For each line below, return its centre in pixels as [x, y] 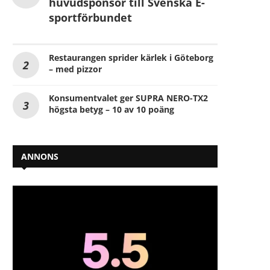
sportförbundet [90, 17]
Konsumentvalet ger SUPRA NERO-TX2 [128, 98]
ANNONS [40, 156]
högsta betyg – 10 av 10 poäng [111, 109]
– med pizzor [75, 69]
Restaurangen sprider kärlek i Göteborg [131, 57]
